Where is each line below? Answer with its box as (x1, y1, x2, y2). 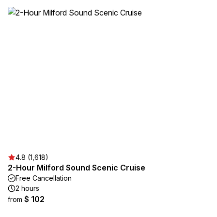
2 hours (15, 184, 39, 192)
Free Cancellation (15, 174, 72, 182)
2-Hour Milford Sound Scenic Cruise (8, 163, 145, 172)
